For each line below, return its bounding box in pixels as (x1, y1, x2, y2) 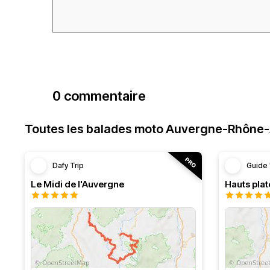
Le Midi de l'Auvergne (31, 178, 124, 190)
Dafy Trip (52, 161, 84, 170)
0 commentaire (52, 88, 146, 104)
